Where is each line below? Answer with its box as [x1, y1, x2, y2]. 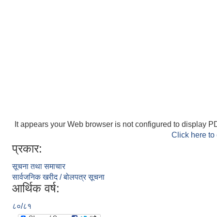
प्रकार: [12, 142, 42, 155]
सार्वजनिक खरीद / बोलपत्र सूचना [12, 173, 105, 181]
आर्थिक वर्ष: [12, 182, 60, 195]
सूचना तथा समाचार [12, 162, 65, 170]
